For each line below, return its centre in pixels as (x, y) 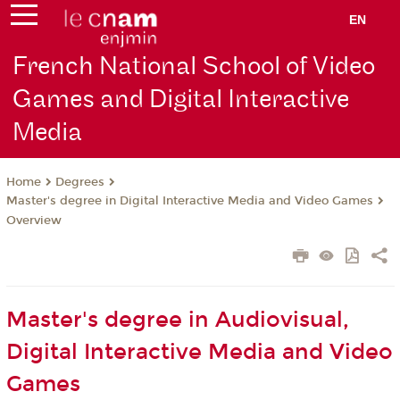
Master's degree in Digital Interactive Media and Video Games (189, 201)
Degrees (79, 183)
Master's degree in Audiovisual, (177, 320)
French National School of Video (194, 67)
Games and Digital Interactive (181, 100)
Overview (33, 220)
